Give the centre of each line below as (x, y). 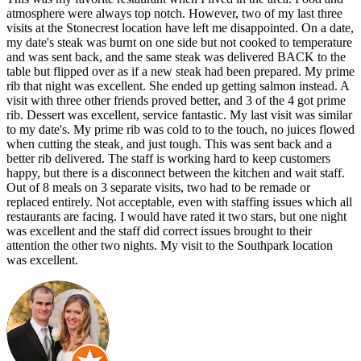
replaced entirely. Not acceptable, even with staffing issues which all (179, 202)
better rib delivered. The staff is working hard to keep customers (168, 159)
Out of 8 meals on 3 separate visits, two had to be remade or (158, 188)
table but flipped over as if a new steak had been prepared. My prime (180, 72)
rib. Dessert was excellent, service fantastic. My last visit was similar (179, 115)
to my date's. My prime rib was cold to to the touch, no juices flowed (180, 130)
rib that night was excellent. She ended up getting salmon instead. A (178, 86)
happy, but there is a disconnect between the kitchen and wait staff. (176, 173)
